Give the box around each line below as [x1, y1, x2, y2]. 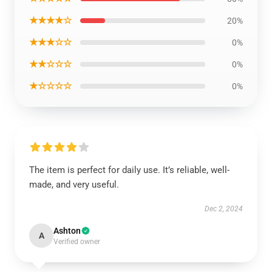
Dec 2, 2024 [205, 205, 243, 213]
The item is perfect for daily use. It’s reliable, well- [29, 165, 229, 175]
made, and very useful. [29, 179, 119, 190]
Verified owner [53, 237, 100, 246]
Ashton [53, 226, 81, 236]
